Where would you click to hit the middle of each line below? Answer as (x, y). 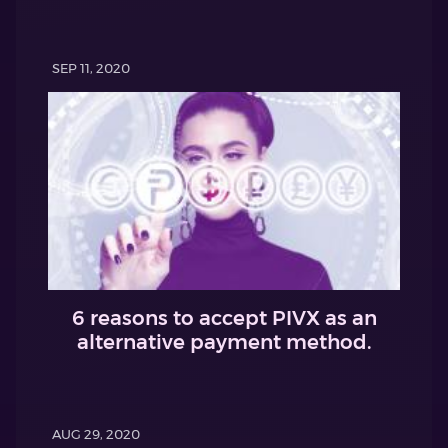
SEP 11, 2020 (91, 67)
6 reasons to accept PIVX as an (224, 318)
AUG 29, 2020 (96, 434)
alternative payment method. (224, 342)
